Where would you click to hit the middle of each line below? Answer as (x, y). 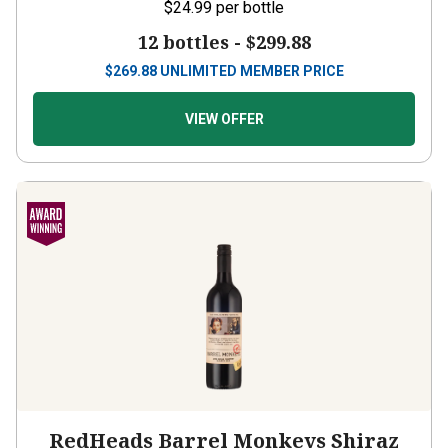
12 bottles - (191, 24)
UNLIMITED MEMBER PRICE (251, 53)
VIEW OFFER (224, 101)
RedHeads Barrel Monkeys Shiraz (224, 422)
